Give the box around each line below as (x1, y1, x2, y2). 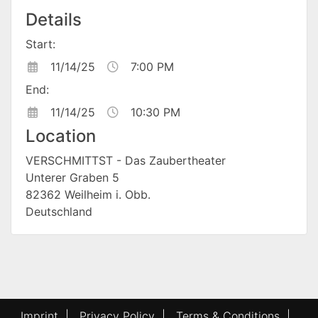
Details (26, 9, 82, 31)
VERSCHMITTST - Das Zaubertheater (26, 153, 226, 168)
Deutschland (26, 204, 92, 219)
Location (26, 126, 96, 147)
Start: (26, 37, 55, 52)
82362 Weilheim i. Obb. (26, 187, 150, 202)
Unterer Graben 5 (26, 170, 119, 185)
